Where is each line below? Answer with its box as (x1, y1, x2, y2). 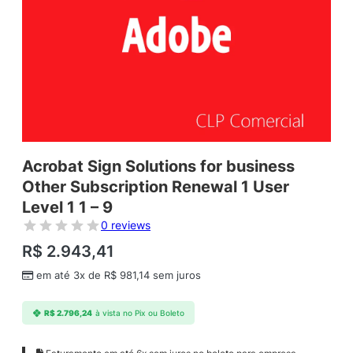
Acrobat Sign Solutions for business (22, 157, 295, 176)
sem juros (150, 269, 201, 282)
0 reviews (101, 218, 150, 232)
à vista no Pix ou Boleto (95, 308, 184, 318)
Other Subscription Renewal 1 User (22, 177, 289, 197)
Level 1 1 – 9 (22, 198, 113, 217)
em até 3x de (36, 269, 104, 282)
